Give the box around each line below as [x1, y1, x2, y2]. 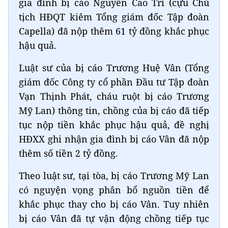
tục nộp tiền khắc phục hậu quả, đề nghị [19, 119, 209, 131]
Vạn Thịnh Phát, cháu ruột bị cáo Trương [19, 90, 209, 102]
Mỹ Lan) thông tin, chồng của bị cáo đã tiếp [19, 104, 209, 117]
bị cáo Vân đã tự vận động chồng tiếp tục [19, 212, 209, 224]
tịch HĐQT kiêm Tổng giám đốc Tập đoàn [19, 11, 209, 23]
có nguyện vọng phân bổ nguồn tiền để [19, 184, 209, 196]
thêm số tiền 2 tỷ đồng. [19, 147, 118, 159]
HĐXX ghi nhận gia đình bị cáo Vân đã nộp [19, 133, 209, 145]
